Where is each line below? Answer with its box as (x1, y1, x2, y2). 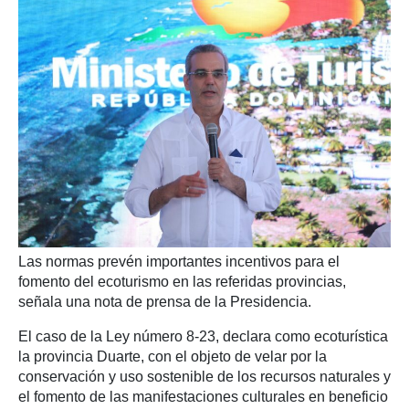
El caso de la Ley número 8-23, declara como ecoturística (18, 328, 388, 344)
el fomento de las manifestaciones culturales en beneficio (18, 388, 388, 404)
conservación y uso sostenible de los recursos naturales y (18, 368, 391, 384)
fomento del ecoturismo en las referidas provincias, (18, 273, 346, 289)
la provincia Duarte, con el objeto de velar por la (18, 348, 327, 364)
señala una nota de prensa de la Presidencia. (18, 293, 311, 309)
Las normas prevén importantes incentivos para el (18, 253, 340, 269)
